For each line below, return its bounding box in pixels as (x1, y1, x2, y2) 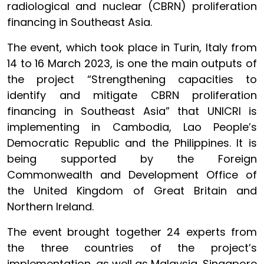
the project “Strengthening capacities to (7, 72, 257, 87)
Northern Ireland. (7, 199, 94, 214)
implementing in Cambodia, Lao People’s (7, 120, 257, 134)
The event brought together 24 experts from (7, 225, 257, 239)
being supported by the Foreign (7, 151, 257, 166)
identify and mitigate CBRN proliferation (7, 88, 257, 103)
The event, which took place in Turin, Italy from (7, 40, 257, 55)
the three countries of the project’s (7, 240, 257, 255)
